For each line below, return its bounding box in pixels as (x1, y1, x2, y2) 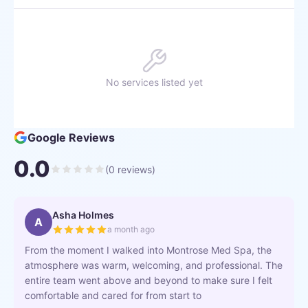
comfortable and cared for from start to (25, 289, 201, 301)
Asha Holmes (52, 209, 114, 221)
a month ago (107, 224, 155, 234)
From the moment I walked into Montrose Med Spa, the (25, 244, 272, 256)
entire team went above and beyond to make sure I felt (25, 274, 272, 286)
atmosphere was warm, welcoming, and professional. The (25, 259, 283, 271)
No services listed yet (105, 76, 203, 88)
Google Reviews (27, 131, 115, 144)
